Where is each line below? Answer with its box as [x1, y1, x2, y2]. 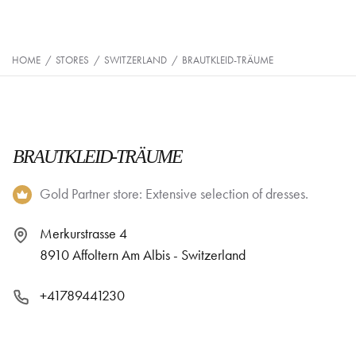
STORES [56, 54, 89, 66]
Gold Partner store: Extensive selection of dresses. [40, 185, 308, 203]
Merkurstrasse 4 [40, 225, 127, 242]
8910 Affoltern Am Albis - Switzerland [40, 246, 246, 264]
